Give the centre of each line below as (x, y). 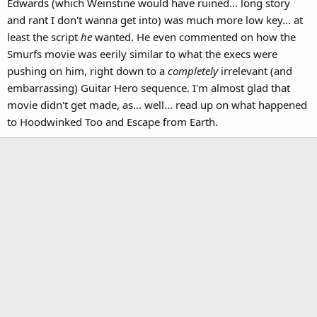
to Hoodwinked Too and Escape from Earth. (113, 121)
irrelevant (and (255, 70)
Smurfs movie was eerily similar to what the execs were (142, 53)
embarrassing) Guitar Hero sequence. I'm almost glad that (149, 87)
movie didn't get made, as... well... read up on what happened (157, 104)
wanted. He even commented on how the (194, 36)
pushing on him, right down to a (87, 70)
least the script (44, 36)
